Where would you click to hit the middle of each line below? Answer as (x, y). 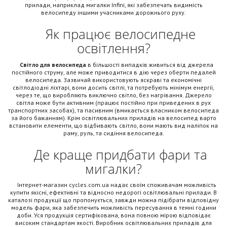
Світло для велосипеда (53, 64)
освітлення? (113, 48)
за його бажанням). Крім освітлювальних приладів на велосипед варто (113, 118)
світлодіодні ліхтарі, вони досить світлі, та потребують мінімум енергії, (113, 87)
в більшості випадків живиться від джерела (150, 64)
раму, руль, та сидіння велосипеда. (113, 133)
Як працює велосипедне (113, 34)
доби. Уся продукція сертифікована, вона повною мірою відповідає (113, 215)
